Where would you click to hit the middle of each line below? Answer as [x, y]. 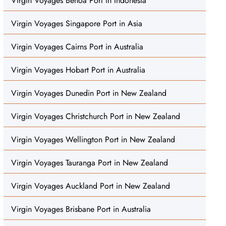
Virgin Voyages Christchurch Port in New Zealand [95, 116]
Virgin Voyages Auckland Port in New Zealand [90, 186]
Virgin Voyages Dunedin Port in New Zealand [89, 93]
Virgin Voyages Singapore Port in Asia [76, 23]
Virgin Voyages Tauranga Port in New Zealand [89, 163]
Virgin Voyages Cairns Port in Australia [77, 47]
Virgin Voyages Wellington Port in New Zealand [93, 139]
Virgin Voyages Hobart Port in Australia [78, 70]
